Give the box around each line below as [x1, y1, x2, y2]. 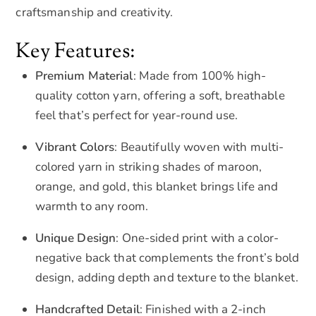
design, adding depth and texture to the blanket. [35, 269, 298, 286]
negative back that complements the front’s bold [35, 250, 300, 267]
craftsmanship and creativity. [16, 4, 174, 20]
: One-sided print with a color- [116, 230, 279, 247]
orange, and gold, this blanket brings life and [35, 178, 279, 195]
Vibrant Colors [35, 139, 115, 156]
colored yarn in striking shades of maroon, [35, 159, 262, 176]
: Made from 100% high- [133, 68, 267, 85]
